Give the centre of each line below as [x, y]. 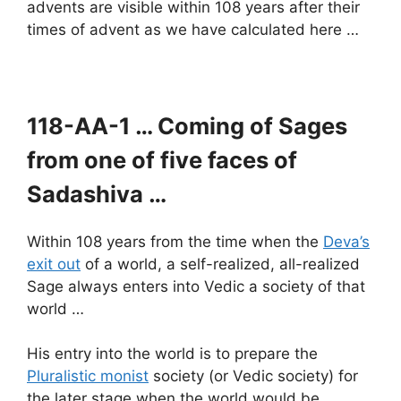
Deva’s [346, 241]
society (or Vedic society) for [253, 376]
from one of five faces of [162, 160]
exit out [54, 264]
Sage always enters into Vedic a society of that [196, 286]
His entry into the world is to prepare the [172, 354]
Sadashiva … [97, 194]
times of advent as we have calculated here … [193, 30]
